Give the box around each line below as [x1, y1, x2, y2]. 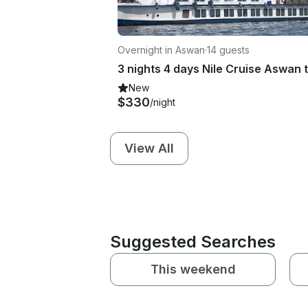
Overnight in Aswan [118, 43, 205, 56]
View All [124, 140, 174, 155]
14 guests [207, 43, 250, 56]
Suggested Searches [110, 231, 276, 252]
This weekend [150, 261, 236, 276]
